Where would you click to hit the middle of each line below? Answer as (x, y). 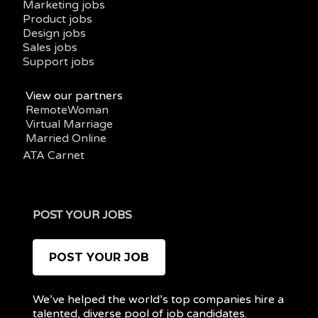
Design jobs (54, 33)
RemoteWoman (67, 110)
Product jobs (57, 19)
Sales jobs (50, 47)
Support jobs (58, 61)
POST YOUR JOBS (82, 215)
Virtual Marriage (69, 124)
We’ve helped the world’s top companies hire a (158, 300)
